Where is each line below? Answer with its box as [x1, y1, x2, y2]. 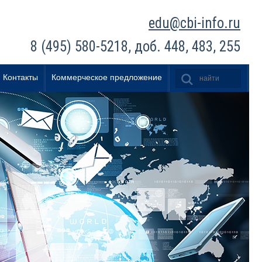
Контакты [3, 73, 38, 82]
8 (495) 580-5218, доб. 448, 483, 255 [30, 38, 240, 55]
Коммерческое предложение [51, 73, 162, 82]
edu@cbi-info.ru [149, 15, 240, 32]
